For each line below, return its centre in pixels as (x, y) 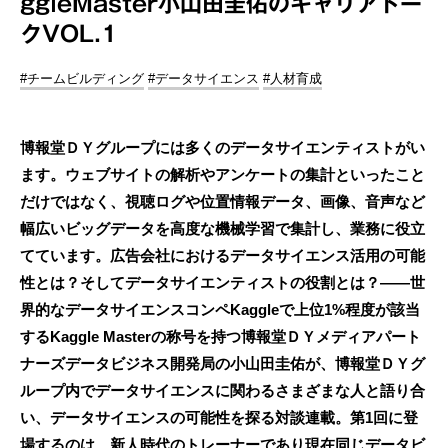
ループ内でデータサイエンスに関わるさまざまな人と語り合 (222, 390)
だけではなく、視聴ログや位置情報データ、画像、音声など (222, 201)
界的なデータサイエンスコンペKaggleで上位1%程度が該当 (220, 309)
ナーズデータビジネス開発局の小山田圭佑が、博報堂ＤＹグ (222, 363)
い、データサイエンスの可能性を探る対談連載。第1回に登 (219, 417)
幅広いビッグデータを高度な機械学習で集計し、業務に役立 (222, 228)
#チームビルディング (82, 78)
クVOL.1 (69, 33)
